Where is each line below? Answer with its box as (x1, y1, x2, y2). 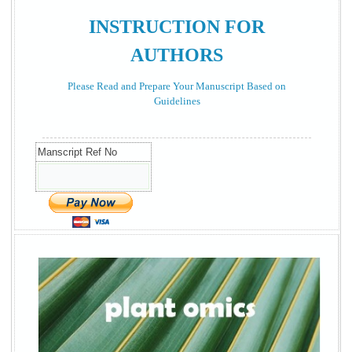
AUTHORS (130, 44, 223, 65)
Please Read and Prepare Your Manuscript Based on (68, 79, 286, 92)
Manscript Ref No (38, 145, 118, 158)
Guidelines (153, 94, 200, 107)
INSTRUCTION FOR (89, 16, 265, 37)
